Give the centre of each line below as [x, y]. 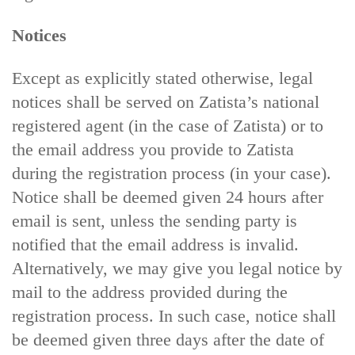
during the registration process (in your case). [172, 173]
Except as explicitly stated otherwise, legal [162, 78]
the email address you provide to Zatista [153, 149]
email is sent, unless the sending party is [155, 221]
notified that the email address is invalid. [155, 244]
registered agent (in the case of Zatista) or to [168, 126]
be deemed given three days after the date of [168, 340]
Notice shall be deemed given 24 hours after [168, 197]
